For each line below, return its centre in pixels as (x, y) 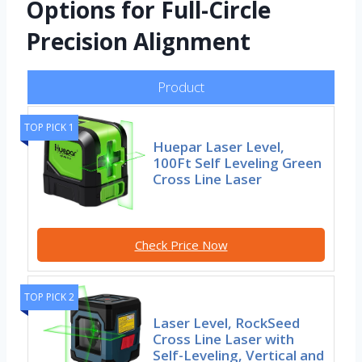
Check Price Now (181, 245)
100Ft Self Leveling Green (238, 162)
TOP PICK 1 (49, 128)
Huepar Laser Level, (219, 146)
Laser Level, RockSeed (227, 323)
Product (181, 87)
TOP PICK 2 (49, 297)
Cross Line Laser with (224, 339)
